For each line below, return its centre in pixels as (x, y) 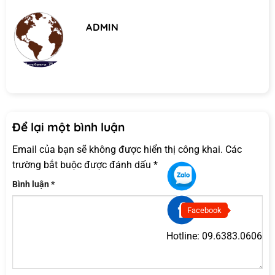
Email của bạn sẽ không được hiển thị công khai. (118, 150)
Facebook (204, 210)
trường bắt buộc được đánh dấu (83, 165)
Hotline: (183, 236)
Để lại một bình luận (70, 127)
